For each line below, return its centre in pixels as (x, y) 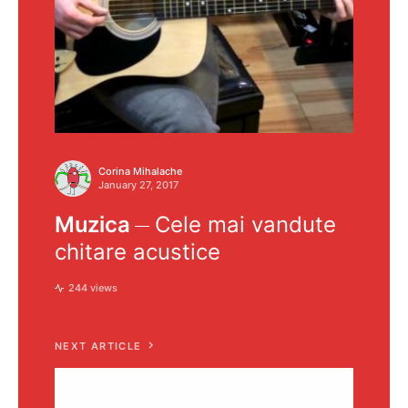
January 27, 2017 (138, 185)
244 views (93, 288)
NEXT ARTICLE (98, 347)
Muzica (92, 225)
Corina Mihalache (140, 172)
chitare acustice (138, 252)
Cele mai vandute (246, 225)
